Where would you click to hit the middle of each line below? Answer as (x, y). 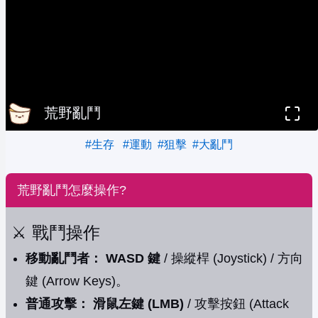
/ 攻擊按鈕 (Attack (236, 304)
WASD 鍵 (133, 259)
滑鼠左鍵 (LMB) (138, 304)
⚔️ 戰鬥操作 (56, 233)
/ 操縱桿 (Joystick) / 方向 (232, 259)
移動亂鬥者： (64, 259)
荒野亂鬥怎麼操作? (72, 191)
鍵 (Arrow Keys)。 (77, 281)
